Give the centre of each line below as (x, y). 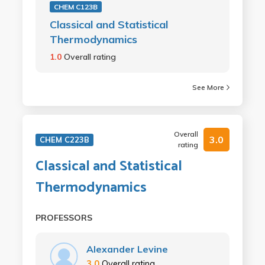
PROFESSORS (64, 218)
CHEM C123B (75, 7)
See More (209, 87)
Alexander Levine (127, 249)
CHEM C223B (64, 140)
